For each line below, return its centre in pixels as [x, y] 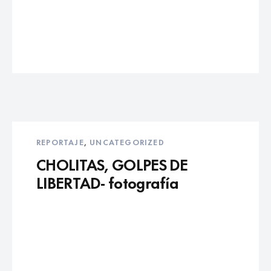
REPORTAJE [60, 142]
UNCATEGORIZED [127, 142]
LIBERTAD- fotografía [108, 182]
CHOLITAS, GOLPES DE [112, 164]
